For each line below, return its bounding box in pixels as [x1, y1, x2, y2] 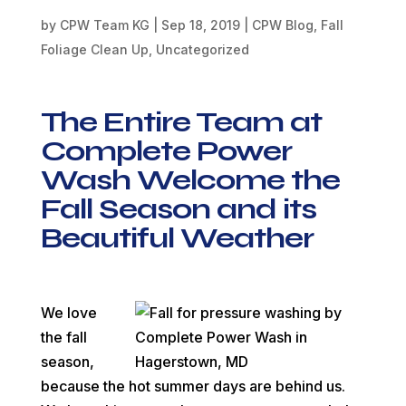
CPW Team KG [59, 17, 150, 34]
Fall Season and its [40, 191, 316, 227]
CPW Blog [251, 17, 314, 34]
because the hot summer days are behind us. [40, 377, 345, 396]
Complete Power [40, 133, 292, 169]
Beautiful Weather [40, 220, 314, 256]
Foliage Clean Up [40, 42, 149, 58]
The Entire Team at [40, 104, 322, 140]
